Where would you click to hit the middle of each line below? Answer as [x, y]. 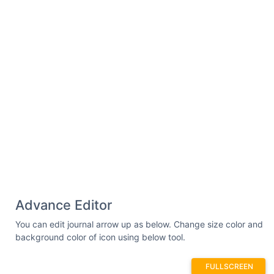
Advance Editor [64, 205]
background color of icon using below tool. [100, 237]
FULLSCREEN [229, 266]
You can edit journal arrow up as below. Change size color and [139, 224]
